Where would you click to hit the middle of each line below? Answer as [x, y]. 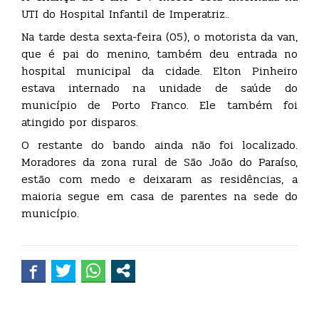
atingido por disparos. [80, 122]
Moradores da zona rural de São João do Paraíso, [159, 162]
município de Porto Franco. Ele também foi [159, 105]
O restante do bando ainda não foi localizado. [159, 145]
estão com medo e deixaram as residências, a [159, 179]
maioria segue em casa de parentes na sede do [159, 196]
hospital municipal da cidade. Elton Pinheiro [159, 70]
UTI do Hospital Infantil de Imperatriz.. [125, 14]
